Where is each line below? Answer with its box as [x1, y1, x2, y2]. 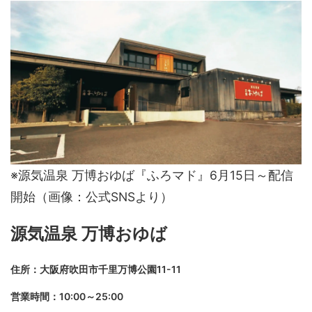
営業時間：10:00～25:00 [10, 290, 123, 302]
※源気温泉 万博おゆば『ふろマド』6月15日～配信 [10, 167, 293, 182]
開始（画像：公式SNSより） [10, 189, 173, 204]
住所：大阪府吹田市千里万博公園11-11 [10, 263, 181, 275]
